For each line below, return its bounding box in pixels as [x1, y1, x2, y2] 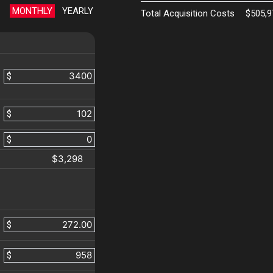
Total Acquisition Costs [140, 8, 235, 19]
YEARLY [62, 5, 93, 17]
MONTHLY [12, 5, 52, 17]
